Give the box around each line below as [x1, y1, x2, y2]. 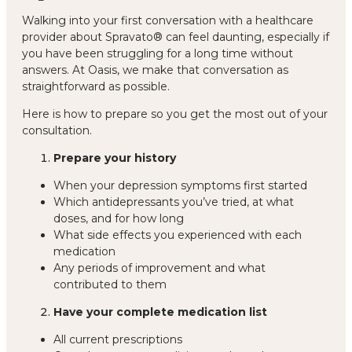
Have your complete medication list [53, 304, 267, 319]
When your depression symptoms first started [53, 178, 307, 192]
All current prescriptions [53, 332, 182, 346]
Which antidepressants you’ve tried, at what [53, 194, 294, 209]
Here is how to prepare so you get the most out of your [22, 106, 328, 121]
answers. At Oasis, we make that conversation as [22, 62, 288, 77]
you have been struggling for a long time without [22, 46, 293, 60]
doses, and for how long [53, 211, 184, 225]
